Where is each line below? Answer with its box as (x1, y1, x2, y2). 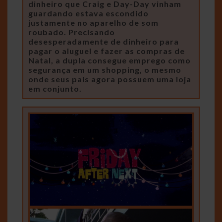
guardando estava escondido (28, 8, 149, 18)
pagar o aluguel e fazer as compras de (28, 46, 185, 56)
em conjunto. (28, 84, 82, 94)
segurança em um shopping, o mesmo (28, 65, 181, 75)
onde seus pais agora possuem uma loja (28, 74, 191, 84)
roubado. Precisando (28, 27, 115, 37)
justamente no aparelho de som (28, 18, 159, 28)
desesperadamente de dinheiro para (28, 37, 179, 47)
